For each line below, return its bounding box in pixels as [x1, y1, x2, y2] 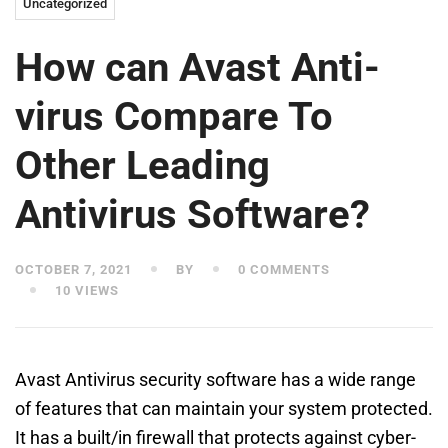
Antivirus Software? [15, 191, 370, 238]
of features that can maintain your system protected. [15, 398, 433, 419]
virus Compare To [15, 93, 333, 140]
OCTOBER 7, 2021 [15, 262, 132, 277]
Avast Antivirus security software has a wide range [15, 369, 416, 390]
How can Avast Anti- [15, 44, 380, 91]
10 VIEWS [51, 283, 119, 298]
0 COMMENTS [234, 262, 330, 277]
